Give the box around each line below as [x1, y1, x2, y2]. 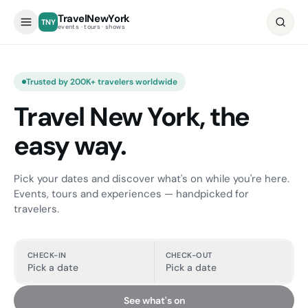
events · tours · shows [58, 23, 125, 31]
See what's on [123, 294, 185, 307]
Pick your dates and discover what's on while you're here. [14, 172, 289, 186]
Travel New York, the [14, 100, 250, 134]
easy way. [14, 129, 126, 163]
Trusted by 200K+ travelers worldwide [26, 76, 177, 87]
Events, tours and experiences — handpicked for [14, 187, 249, 201]
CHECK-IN [27, 250, 67, 260]
